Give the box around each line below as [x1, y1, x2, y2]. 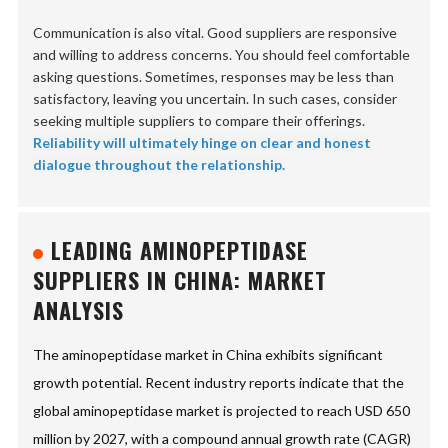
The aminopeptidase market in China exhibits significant [33, 346, 384, 364]
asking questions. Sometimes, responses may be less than [33, 68, 395, 86]
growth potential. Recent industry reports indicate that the [33, 374, 405, 392]
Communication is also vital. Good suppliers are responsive [33, 24, 398, 42]
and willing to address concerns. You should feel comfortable [33, 46, 411, 64]
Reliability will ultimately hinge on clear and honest [33, 134, 372, 152]
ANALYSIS [33, 294, 125, 327]
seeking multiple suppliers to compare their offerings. [33, 112, 366, 130]
